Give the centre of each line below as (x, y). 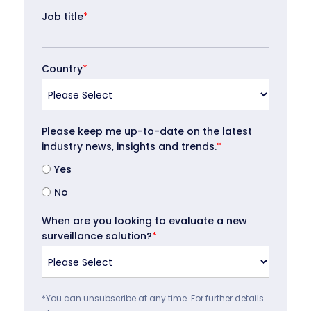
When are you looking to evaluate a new (144, 220)
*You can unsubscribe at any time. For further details (153, 298)
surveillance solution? (97, 236)
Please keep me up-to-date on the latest (147, 132)
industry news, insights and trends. (129, 147)
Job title (62, 16)
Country (62, 69)
